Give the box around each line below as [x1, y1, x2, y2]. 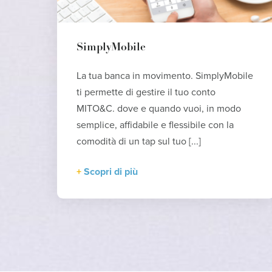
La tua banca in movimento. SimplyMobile [76, 70, 254, 83]
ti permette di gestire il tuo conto [76, 86, 216, 99]
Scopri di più [84, 166, 138, 178]
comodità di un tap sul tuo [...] [76, 135, 202, 148]
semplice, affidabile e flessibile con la [76, 119, 234, 132]
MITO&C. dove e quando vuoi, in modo [76, 103, 242, 115]
